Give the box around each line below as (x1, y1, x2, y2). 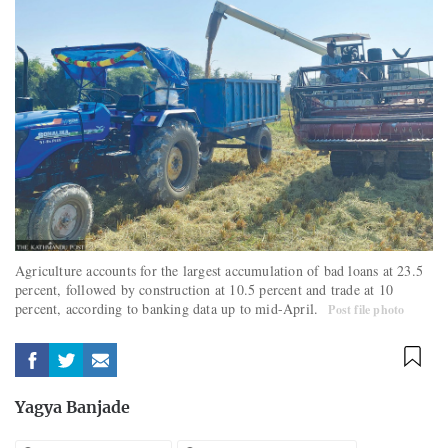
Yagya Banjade (15, 400, 130, 417)
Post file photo (328, 301, 405, 319)
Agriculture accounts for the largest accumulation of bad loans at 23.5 (15, 261, 424, 281)
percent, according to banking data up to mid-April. (15, 299, 324, 319)
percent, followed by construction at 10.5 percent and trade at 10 (15, 280, 394, 300)
